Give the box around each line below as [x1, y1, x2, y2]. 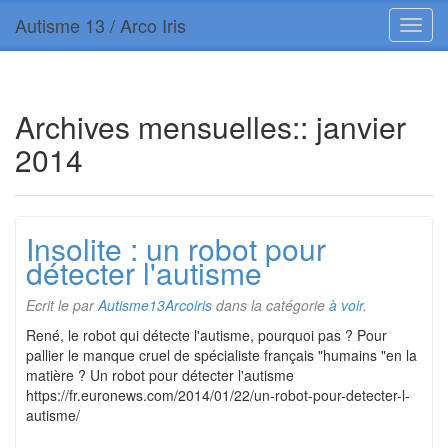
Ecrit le [26, 295, 73, 315]
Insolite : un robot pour [26, 227, 326, 270]
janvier [308, 105, 406, 148]
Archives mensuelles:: [15, 105, 308, 148]
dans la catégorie [212, 295, 329, 315]
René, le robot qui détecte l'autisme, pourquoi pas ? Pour [26, 325, 387, 345]
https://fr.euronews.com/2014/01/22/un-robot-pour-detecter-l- [26, 385, 410, 405]
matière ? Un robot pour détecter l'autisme [26, 365, 294, 385]
